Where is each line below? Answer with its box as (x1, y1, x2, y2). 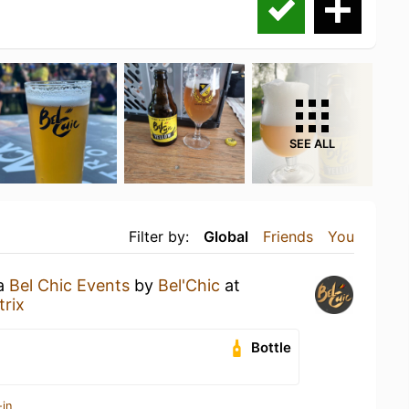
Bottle (251, 339, 292, 356)
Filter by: (129, 227, 189, 246)
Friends (263, 227, 313, 246)
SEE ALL (289, 137, 335, 151)
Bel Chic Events (9, 276, 130, 295)
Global (204, 227, 248, 246)
